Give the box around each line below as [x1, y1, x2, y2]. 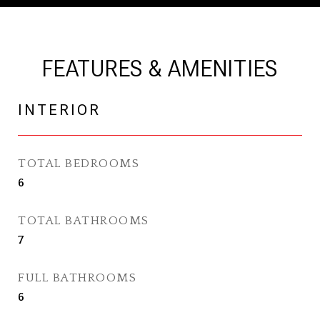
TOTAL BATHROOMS [18, 214, 149, 227]
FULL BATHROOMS [18, 271, 136, 284]
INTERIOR [18, 101, 101, 119]
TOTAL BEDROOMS [18, 157, 139, 170]
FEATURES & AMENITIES [42, 55, 278, 82]
